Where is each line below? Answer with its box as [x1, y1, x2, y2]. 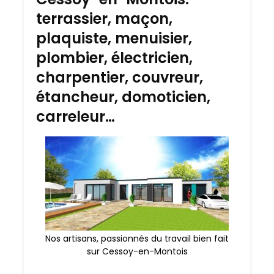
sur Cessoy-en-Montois [86, 245, 188, 258]
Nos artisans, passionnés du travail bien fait [45, 232, 229, 245]
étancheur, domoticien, [36, 87, 210, 108]
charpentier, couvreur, [36, 67, 203, 88]
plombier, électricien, [36, 48, 193, 68]
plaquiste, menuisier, [36, 28, 192, 49]
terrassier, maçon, [36, 9, 172, 29]
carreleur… [36, 106, 115, 127]
